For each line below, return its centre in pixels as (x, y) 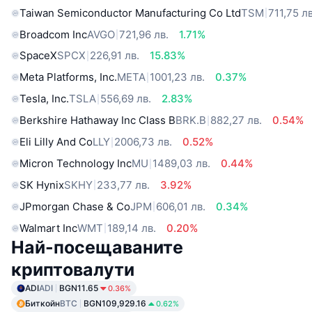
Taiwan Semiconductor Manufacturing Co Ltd (130, 13)
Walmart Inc (48, 228)
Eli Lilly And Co (56, 142)
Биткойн (42, 303)
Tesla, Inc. (44, 99)
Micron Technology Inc (76, 164)
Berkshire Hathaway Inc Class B (97, 120)
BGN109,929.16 (115, 303)
